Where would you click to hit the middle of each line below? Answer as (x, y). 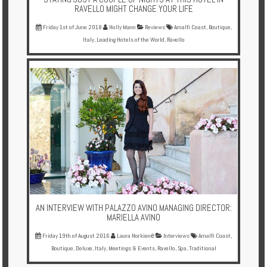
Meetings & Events (131, 248)
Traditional (202, 248)
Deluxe (84, 248)
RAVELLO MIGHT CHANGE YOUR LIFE (133, 8)
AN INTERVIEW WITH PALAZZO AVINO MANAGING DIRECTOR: (133, 207)
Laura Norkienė (135, 235)
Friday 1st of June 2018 (72, 27)
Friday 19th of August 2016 (76, 235)
